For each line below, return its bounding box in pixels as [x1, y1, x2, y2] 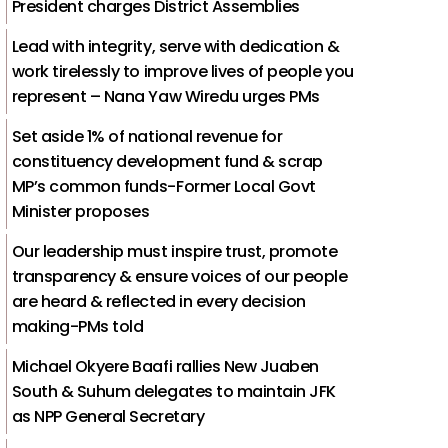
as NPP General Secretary [11, 404, 205, 428]
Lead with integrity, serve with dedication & [11, 34, 340, 58]
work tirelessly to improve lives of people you [11, 59, 354, 83]
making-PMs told [11, 314, 144, 338]
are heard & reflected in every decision [11, 289, 306, 313]
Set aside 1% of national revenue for [11, 124, 283, 148]
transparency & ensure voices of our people [11, 264, 348, 288]
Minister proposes [11, 199, 150, 223]
